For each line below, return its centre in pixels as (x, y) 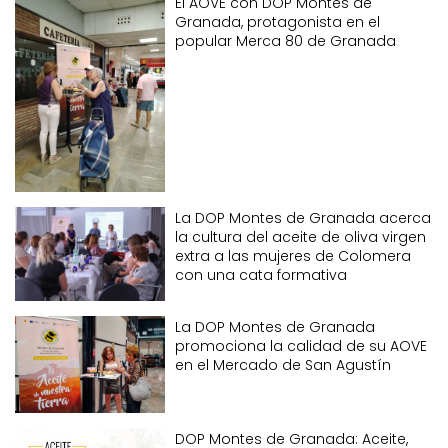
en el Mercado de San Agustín (283, 364)
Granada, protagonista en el (277, 21)
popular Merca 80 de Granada (285, 40)
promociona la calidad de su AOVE (301, 345)
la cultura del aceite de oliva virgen (300, 236)
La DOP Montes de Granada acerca (303, 217)
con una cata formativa (261, 274)
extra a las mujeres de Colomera (293, 255)
